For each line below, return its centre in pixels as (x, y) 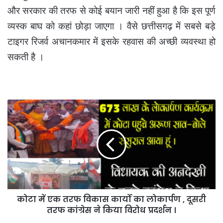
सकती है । (26, 57)
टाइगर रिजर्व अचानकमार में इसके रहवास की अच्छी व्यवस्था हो (111, 42)
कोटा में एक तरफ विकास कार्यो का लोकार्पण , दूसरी (111, 200)
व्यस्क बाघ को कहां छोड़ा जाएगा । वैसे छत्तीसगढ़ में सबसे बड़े (111, 26)
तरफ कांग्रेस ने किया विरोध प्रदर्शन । (111, 211)
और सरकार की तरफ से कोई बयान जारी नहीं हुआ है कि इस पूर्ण (111, 11)
